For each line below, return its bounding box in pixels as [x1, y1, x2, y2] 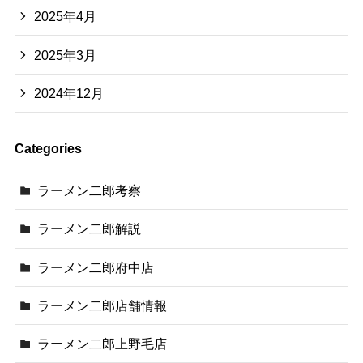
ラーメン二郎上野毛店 [37, 336, 168, 352]
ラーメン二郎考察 [37, 183, 142, 199]
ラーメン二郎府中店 [37, 259, 155, 275]
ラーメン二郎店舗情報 [37, 297, 168, 313]
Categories [14, 141, 82, 156]
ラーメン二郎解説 [37, 221, 142, 237]
